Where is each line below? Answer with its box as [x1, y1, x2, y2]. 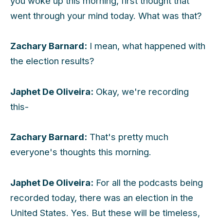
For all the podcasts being [93, 177, 203, 188]
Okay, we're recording [93, 86, 189, 97]
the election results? [10, 55, 94, 67]
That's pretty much [87, 131, 168, 143]
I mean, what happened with [87, 40, 205, 52]
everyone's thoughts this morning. [10, 146, 151, 158]
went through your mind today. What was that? [10, 10, 202, 21]
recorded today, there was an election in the [10, 192, 193, 203]
